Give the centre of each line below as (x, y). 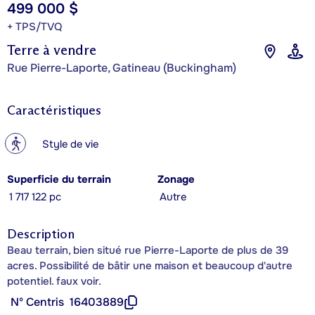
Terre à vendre (52, 50)
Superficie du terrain (59, 179)
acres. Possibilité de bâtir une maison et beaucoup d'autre (150, 265)
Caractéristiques (54, 110)
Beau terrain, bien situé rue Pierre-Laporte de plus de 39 (148, 250)
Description (41, 234)
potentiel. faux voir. (54, 281)
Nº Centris (37, 302)
